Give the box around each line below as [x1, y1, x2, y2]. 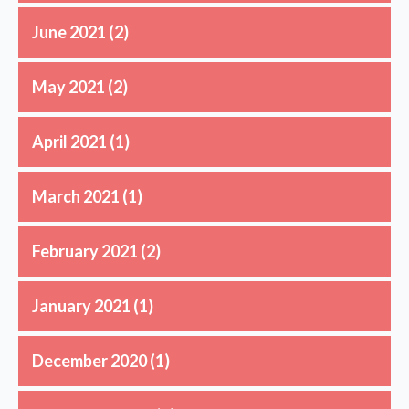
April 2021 [32, 131, 107, 152]
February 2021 [32, 240, 138, 261]
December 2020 [32, 350, 147, 371]
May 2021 [32, 76, 105, 97]
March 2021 [32, 185, 120, 206]
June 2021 [32, 21, 106, 42]
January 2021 [32, 295, 131, 316]
